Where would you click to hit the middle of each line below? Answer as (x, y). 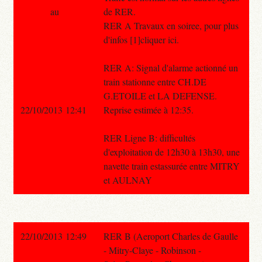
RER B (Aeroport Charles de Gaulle (170, 236)
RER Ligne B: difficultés (149, 137)
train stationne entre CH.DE (155, 81)
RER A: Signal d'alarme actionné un (170, 67)
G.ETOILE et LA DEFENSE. (160, 95)
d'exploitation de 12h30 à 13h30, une (171, 151)
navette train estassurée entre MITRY (171, 166)
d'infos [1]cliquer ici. (141, 39)
